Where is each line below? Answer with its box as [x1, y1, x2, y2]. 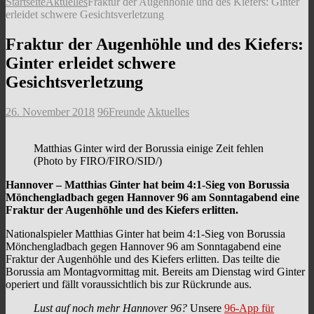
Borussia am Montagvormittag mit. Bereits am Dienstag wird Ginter [6, 265, 305, 278]
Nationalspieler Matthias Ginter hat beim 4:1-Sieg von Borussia [6, 227, 285, 240]
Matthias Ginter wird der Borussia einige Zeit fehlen [34, 142, 264, 154]
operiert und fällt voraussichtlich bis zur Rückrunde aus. [6, 278, 252, 290]
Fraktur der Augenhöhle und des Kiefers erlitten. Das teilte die [6, 252, 280, 265]
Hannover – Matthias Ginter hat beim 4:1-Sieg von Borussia [6, 178, 289, 191]
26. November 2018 [6, 105, 95, 118]
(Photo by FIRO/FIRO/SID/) [34, 154, 162, 167]
